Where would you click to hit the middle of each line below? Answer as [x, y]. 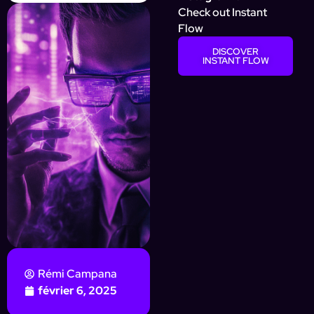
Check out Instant [223, 13]
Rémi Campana [77, 274]
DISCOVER [235, 52]
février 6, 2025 [77, 291]
